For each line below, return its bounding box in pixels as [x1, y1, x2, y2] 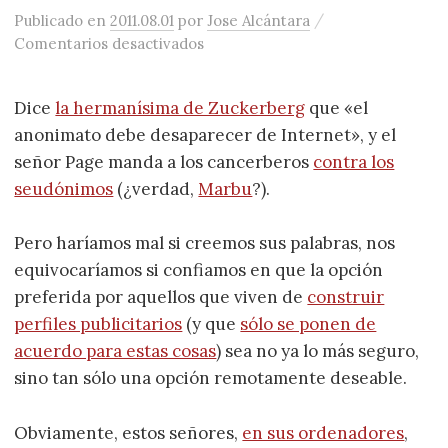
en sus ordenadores [242, 421, 405, 444]
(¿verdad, [113, 178, 199, 201]
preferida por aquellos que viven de [14, 286, 308, 309]
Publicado [14, 11, 88, 31]
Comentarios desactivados [14, 34, 205, 54]
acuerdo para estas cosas [14, 340, 217, 363]
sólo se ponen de [240, 313, 377, 336]
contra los [313, 151, 395, 174]
